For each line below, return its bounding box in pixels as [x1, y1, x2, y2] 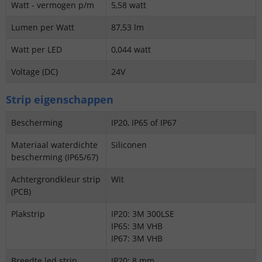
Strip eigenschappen [6, 92, 113, 106]
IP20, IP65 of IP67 [111, 116, 177, 128]
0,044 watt [111, 43, 151, 55]
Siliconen [111, 139, 147, 150]
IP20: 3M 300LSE [111, 208, 174, 219]
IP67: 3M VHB [111, 232, 163, 244]
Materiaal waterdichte [11, 139, 98, 150]
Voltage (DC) [11, 65, 58, 77]
